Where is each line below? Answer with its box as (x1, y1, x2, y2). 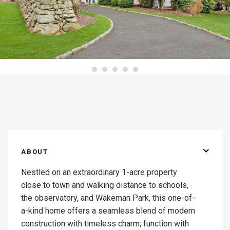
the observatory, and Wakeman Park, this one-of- (21, 193, 195, 203)
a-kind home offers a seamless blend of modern (21, 206, 195, 216)
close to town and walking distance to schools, (21, 180, 188, 190)
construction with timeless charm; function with (21, 219, 189, 229)
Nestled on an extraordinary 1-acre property (21, 167, 177, 178)
